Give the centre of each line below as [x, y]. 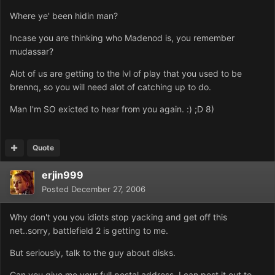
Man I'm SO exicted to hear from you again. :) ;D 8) [112, 109]
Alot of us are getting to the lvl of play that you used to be [126, 74]
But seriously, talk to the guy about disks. [93, 253]
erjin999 [63, 175]
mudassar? [32, 52]
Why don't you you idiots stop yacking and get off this [118, 217]
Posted [56, 189]
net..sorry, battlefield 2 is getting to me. [89, 231]
